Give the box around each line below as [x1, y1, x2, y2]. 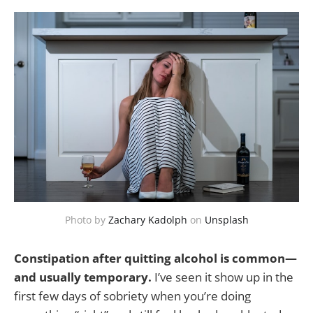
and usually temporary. [14, 268, 152, 285]
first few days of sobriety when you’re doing [14, 287, 251, 304]
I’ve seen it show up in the [152, 268, 293, 285]
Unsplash [204, 212, 249, 226]
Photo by [64, 212, 108, 226]
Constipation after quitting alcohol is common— [14, 249, 297, 266]
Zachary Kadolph [108, 212, 187, 226]
